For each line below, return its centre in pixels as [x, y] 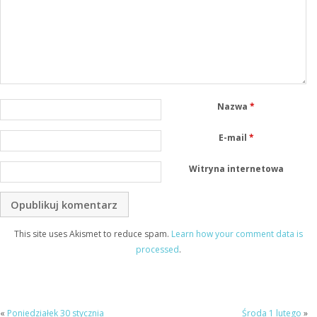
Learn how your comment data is [237, 234]
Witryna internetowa [236, 168]
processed [157, 250]
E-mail [234, 137]
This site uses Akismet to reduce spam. [93, 234]
